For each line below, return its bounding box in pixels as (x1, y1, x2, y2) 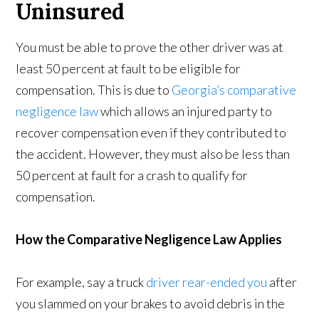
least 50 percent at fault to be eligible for (16, 61, 241, 76)
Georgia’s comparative (172, 82, 297, 98)
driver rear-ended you (146, 274, 268, 290)
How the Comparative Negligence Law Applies (16, 231, 283, 247)
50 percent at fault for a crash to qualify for (16, 167, 249, 183)
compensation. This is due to (16, 82, 172, 98)
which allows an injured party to (98, 103, 273, 119)
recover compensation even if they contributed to (16, 125, 287, 140)
